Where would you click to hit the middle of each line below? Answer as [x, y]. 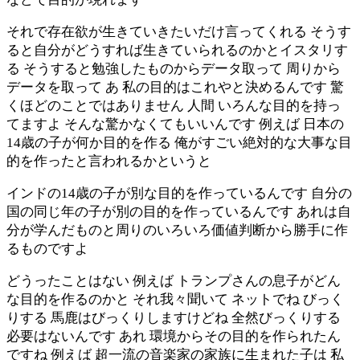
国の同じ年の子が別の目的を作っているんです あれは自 [179, 211]
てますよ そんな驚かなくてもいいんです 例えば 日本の [175, 124]
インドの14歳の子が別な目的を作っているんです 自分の [179, 193]
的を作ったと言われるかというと [109, 161]
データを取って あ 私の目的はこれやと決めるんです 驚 [175, 87]
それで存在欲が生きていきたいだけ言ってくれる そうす [179, 31]
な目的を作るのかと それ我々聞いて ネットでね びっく [175, 299]
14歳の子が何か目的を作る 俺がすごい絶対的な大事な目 [179, 142]
